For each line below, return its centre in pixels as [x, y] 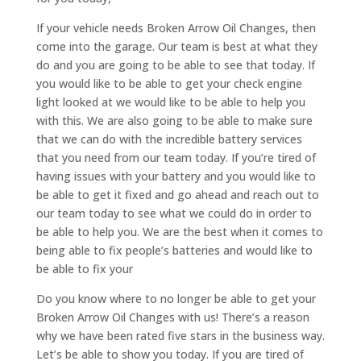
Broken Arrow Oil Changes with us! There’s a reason [172, 317]
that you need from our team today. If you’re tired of [176, 158]
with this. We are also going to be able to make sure [174, 121]
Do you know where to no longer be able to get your [176, 299]
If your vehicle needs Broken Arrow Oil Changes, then [176, 28]
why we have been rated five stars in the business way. [180, 336]
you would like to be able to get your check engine [169, 84]
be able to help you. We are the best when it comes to [179, 232]
